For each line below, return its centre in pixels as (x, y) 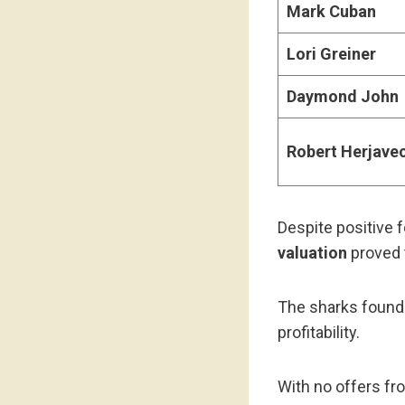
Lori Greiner (331, 53)
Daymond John (343, 96)
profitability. (319, 332)
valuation (312, 252)
